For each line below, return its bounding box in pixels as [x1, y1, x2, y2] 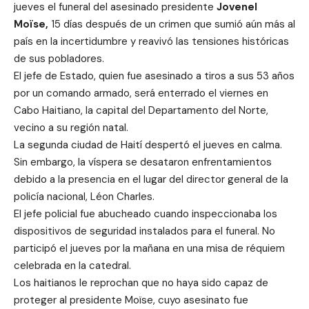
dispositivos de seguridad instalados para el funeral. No [14, 224, 275, 238]
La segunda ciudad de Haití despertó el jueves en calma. [14, 138, 282, 152]
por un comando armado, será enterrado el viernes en [14, 86, 268, 100]
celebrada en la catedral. [14, 259, 131, 272]
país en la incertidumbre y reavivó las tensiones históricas [14, 34, 289, 48]
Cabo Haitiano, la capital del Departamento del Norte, [14, 103, 268, 117]
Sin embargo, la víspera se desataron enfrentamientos [14, 155, 272, 169]
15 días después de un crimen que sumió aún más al [48, 17, 295, 31]
